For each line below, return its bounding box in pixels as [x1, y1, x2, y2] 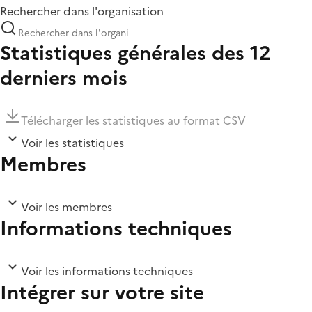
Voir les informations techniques [21, 263, 193, 280]
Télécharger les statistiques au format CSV [21, 112, 246, 130]
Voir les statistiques [21, 134, 124, 152]
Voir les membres [21, 198, 112, 216]
